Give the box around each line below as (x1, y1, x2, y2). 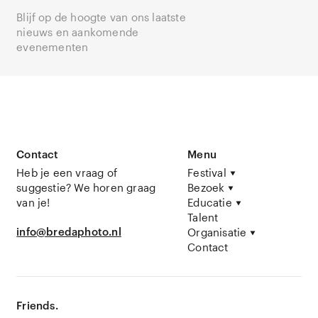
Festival (187, 166, 226, 180)
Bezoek (187, 181, 225, 194)
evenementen (16, 40, 89, 54)
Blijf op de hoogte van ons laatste (16, 11, 186, 24)
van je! (16, 196, 50, 209)
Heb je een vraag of (16, 166, 118, 180)
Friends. (16, 299, 58, 312)
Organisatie (187, 226, 247, 239)
